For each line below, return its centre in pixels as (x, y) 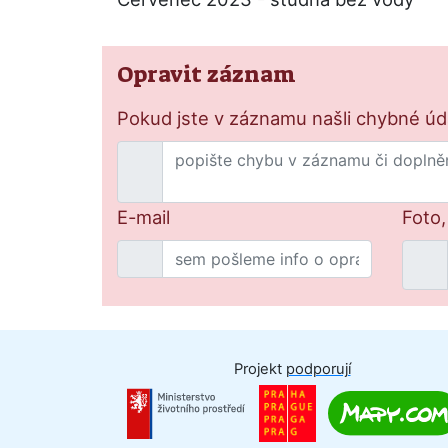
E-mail (143, 217)
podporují (318, 369)
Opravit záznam (206, 74)
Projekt (259, 369)
